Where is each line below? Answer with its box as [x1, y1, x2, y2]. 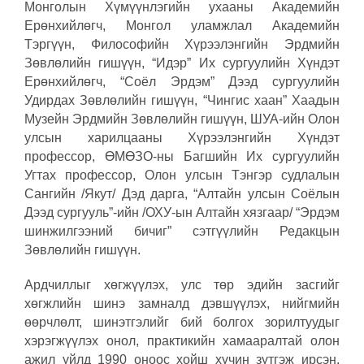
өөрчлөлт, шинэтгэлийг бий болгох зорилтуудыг [24, 315, 340, 330]
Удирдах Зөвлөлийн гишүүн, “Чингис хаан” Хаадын [24, 93, 340, 108]
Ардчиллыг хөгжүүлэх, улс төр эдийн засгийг [24, 278, 340, 292]
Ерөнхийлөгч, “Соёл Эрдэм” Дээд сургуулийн [24, 75, 340, 89]
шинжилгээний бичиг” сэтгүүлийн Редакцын [24, 224, 340, 239]
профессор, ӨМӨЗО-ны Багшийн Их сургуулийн [24, 149, 340, 164]
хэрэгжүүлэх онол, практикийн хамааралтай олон [24, 334, 340, 349]
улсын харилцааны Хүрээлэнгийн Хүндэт [24, 131, 340, 145]
